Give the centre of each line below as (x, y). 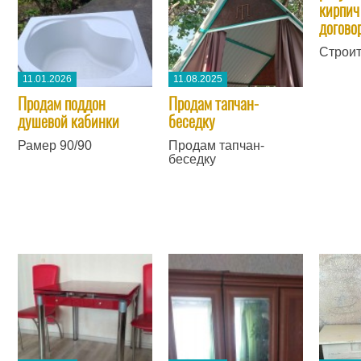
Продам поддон (62, 104)
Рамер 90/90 (55, 145)
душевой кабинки (69, 121)
